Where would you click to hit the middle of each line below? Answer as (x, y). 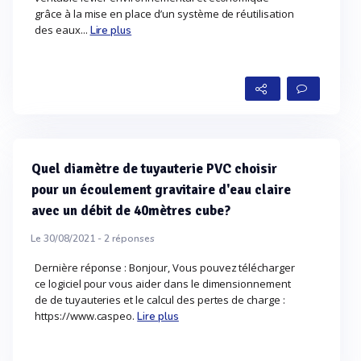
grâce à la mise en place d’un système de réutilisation (164, 14)
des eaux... (62, 30)
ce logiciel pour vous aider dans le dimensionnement (163, 284)
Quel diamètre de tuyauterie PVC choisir (154, 169)
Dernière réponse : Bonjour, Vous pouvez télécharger (165, 268)
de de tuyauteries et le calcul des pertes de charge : (160, 300)
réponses (132, 239)
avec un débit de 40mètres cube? (131, 211)
